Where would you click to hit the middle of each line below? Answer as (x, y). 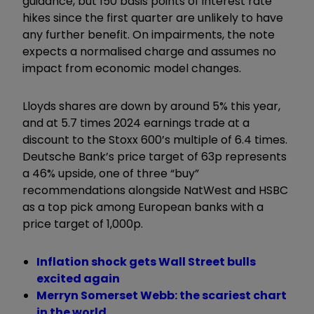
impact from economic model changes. (132, 68)
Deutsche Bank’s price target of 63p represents (155, 156)
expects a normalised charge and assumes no (149, 51)
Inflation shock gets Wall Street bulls (146, 261)
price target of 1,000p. (83, 224)
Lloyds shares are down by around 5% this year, (151, 106)
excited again (78, 278)
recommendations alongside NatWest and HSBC (155, 190)
